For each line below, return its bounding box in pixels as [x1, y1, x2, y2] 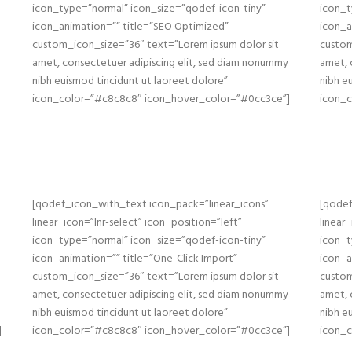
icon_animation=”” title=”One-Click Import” [31, 250, 237, 268]
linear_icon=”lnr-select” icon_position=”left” [31, 214, 242, 232]
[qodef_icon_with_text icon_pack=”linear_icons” [31, 196, 269, 214]
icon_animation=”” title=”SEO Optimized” [31, 18, 229, 36]
